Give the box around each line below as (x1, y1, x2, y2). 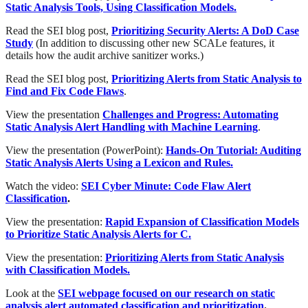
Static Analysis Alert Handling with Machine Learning (5, 121, 258, 133)
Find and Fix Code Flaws (5, 85, 124, 98)
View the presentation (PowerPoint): (5, 144, 166, 157)
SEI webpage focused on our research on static (58, 287, 275, 300)
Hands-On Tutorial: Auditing (166, 144, 301, 157)
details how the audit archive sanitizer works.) (5, 49, 203, 62)
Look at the (5, 287, 58, 300)
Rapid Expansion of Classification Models (105, 216, 299, 228)
